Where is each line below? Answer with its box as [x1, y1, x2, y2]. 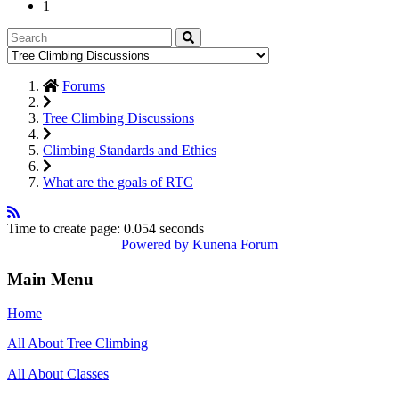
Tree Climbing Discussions [43, 110, 194, 126]
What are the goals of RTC [43, 174, 193, 190]
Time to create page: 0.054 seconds [7, 220, 204, 236]
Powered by [121, 236, 189, 252]
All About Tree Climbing [7, 336, 148, 352]
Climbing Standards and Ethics [43, 142, 216, 158]
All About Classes [7, 366, 109, 382]
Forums [62, 77, 105, 94]
